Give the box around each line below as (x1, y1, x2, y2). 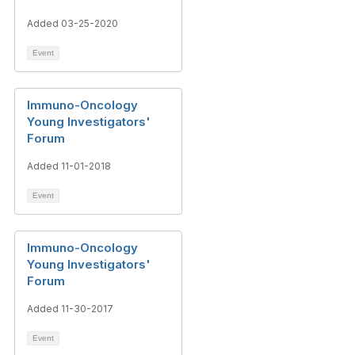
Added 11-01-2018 (27, 160, 111, 172)
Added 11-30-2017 (27, 303, 113, 315)
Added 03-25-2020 (27, 17, 118, 29)
